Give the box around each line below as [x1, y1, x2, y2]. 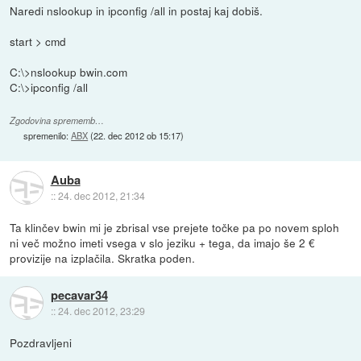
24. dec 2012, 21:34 [57, 188, 145, 202]
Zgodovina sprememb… [10, 114, 105, 127]
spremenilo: [23, 129, 72, 143]
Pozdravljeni [10, 334, 73, 351]
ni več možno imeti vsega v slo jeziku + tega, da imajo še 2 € [10, 234, 316, 251]
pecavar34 [50, 285, 108, 304]
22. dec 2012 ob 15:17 [93, 129, 181, 143]
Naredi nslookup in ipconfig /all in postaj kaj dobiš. [10, 2, 263, 19]
